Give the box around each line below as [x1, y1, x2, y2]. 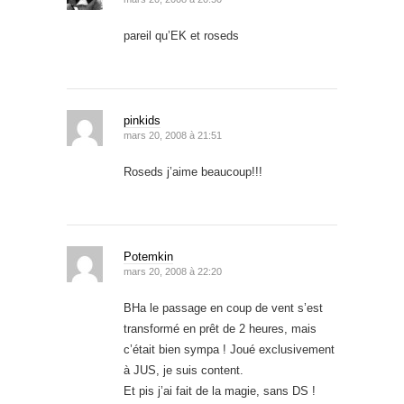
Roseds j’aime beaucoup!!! [124, 164, 262, 179]
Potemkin [124, 249, 173, 263]
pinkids [124, 113, 161, 127]
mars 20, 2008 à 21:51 [124, 129, 222, 141]
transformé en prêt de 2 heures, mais [124, 321, 317, 335]
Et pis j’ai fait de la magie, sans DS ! [124, 383, 316, 398]
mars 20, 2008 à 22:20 [124, 265, 222, 277]
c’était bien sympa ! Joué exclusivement [124, 342, 335, 356]
